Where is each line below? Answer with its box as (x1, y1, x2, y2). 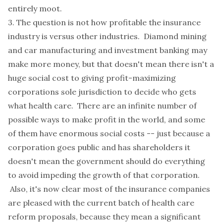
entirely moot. (8, 3, 62, 13)
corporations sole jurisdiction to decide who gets (8, 87, 196, 97)
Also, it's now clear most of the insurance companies (8, 184, 210, 194)
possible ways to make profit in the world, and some (8, 114, 205, 124)
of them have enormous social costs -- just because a (8, 128, 210, 138)
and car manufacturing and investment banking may (8, 45, 207, 55)
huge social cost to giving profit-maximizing (8, 73, 176, 83)
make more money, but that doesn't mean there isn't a (8, 59, 214, 69)
